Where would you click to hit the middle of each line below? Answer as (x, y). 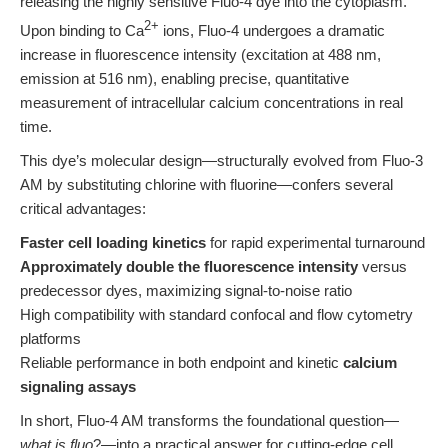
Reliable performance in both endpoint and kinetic (181, 362)
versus (382, 266)
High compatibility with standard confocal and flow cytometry (216, 314)
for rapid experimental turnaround (315, 242)
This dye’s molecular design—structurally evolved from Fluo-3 (221, 160)
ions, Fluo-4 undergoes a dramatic (272, 30)
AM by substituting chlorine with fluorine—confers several (206, 184)
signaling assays (78, 386)
